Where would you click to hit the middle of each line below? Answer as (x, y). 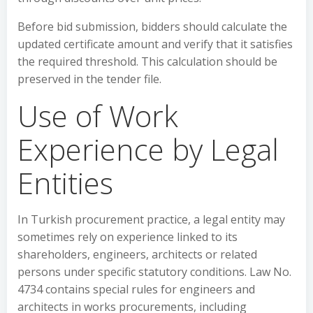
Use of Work (98, 116)
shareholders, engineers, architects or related (137, 254)
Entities (65, 183)
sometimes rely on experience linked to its (128, 237)
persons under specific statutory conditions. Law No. (154, 272)
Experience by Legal (148, 149)
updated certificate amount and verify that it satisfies (155, 44)
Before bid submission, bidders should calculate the (152, 27)
